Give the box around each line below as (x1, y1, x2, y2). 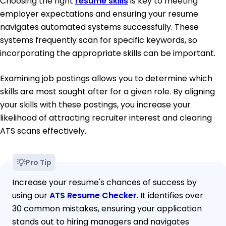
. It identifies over (137, 190, 203, 202)
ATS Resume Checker (49, 190, 137, 202)
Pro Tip (26, 157, 51, 168)
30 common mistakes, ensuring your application (12, 203, 202, 215)
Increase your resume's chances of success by (12, 177, 197, 189)
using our (12, 190, 49, 202)
